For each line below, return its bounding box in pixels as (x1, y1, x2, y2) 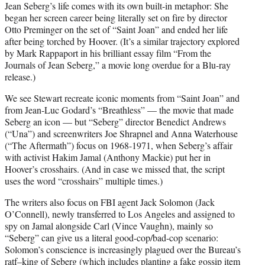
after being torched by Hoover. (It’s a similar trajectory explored (5, 35, 240, 48)
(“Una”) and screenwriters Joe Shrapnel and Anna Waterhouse (5, 127, 238, 140)
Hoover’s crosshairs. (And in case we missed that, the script (5, 163, 225, 176)
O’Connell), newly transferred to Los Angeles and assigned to (5, 208, 235, 221)
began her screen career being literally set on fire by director (5, 11, 227, 24)
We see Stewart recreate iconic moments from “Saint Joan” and (5, 92, 240, 105)
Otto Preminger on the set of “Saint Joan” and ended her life (5, 23, 228, 36)
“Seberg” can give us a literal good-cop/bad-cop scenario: (5, 231, 218, 244)
